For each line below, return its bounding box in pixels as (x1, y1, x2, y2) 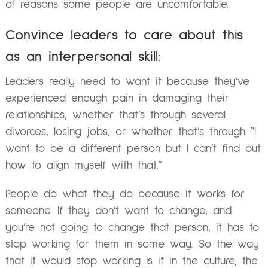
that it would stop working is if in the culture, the (5, 255, 258, 267)
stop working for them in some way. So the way (5, 238, 259, 250)
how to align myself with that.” (5, 160, 162, 172)
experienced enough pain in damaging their (5, 93, 229, 105)
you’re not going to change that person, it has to (5, 221, 259, 233)
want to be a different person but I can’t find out (5, 143, 261, 155)
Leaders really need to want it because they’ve (5, 76, 249, 88)
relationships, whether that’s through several (5, 109, 226, 121)
